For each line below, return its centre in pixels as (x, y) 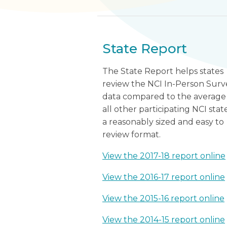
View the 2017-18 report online (164, 156)
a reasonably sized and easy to (163, 122)
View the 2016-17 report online (164, 177)
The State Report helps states (163, 71)
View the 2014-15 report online (164, 220)
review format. (131, 135)
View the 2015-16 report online (163, 198)
